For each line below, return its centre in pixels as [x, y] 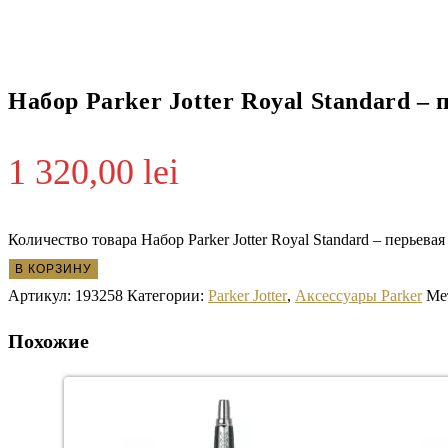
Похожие [48, 340]
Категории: [167, 296]
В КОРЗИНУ [53, 269]
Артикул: [41, 296]
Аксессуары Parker [358, 296]
